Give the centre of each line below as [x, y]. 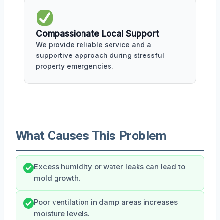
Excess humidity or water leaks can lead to [110, 167]
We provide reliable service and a [94, 44]
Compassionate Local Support [97, 34]
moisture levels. [62, 213]
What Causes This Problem [91, 135]
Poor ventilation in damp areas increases [106, 202]
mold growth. [57, 178]
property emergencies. [75, 66]
